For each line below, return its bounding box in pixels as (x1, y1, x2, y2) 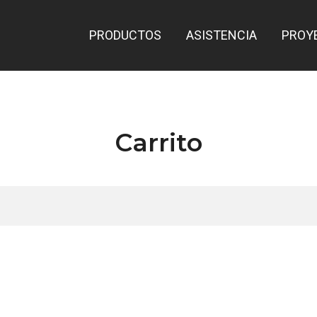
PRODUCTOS (89, 28, 161, 42)
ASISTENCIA (186, 28, 257, 42)
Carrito (115, 127, 202, 158)
